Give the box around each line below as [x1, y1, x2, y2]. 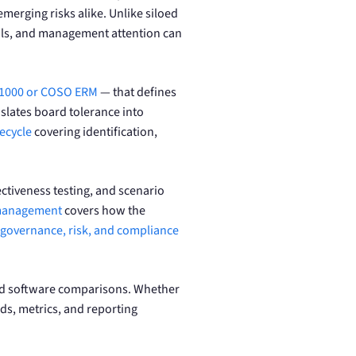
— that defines [98, 83, 176, 101]
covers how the [62, 201, 145, 219]
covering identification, [32, 122, 157, 141]
